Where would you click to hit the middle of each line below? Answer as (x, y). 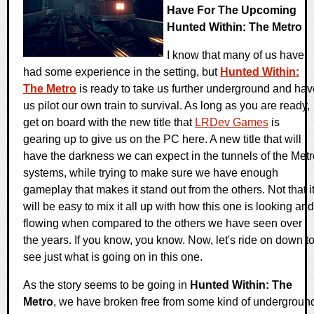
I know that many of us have (235, 55)
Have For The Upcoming (232, 11)
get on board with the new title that (109, 123)
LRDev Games (232, 123)
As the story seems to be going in (107, 285)
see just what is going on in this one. (113, 257)
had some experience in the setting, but (122, 72)
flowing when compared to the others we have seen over (163, 224)
